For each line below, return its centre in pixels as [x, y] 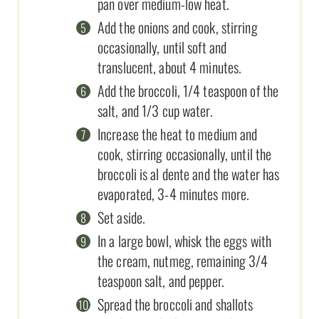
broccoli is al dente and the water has [189, 173]
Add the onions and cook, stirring [178, 27]
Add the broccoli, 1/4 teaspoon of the [188, 90]
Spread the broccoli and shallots [176, 304]
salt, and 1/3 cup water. [155, 110]
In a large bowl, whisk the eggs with [184, 240]
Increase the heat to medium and [178, 134]
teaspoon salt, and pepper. [161, 280]
